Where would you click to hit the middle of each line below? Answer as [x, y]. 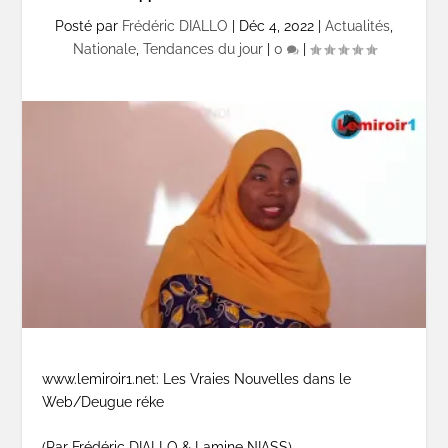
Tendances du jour [202, 48]
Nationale [104, 48]
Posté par [88, 25]
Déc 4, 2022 [276, 25]
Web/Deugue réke [103, 401]
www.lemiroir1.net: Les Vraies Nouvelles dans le [197, 378]
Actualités [357, 25]
